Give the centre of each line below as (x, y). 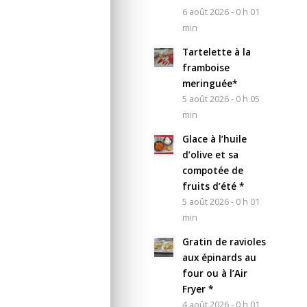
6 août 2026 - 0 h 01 (221, 12)
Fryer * (198, 288)
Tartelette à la (217, 51)
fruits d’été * (213, 186)
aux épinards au (220, 257)
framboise (206, 67)
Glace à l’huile (215, 138)
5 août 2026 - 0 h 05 (221, 99)
